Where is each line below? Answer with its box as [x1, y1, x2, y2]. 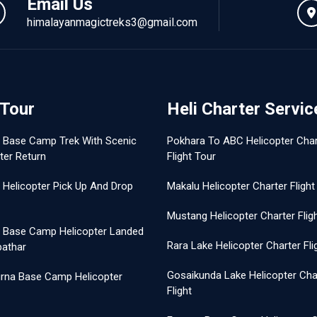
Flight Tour [167, 150, 216, 163]
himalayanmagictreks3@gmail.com [26, 16, 197, 29]
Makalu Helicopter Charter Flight [167, 180, 315, 192]
